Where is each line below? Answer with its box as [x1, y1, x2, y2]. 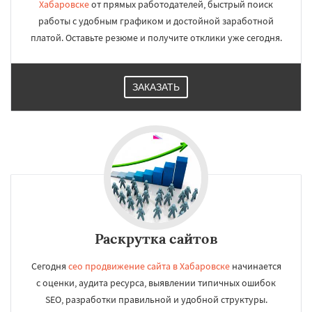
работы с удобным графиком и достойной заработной [38, 15, 274, 27]
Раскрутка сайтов [94, 230, 218, 247]
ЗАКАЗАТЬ [132, 81, 180, 93]
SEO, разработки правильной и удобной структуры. [45, 293, 267, 306]
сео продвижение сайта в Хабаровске [68, 260, 230, 272]
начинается [229, 260, 281, 272]
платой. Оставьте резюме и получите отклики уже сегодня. [30, 31, 282, 44]
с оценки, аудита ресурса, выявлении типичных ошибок [36, 276, 276, 289]
